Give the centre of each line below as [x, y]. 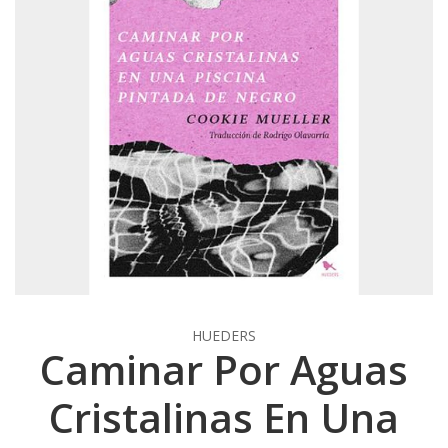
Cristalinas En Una [224, 417]
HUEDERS [224, 335]
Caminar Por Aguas [224, 369]
